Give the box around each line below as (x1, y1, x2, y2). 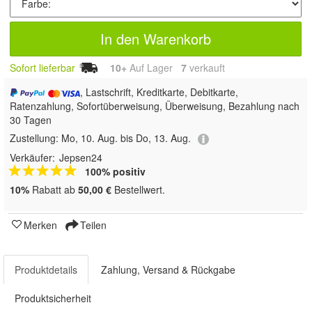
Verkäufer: (10, 150, 55, 164)
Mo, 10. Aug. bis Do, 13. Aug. (61, 131, 191, 146)
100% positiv (85, 164, 146, 178)
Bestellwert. (111, 182, 165, 196)
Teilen (77, 217, 107, 232)
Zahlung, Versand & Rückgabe (101, 262, 235, 276)
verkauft (187, 61, 225, 75)
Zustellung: (10, 131, 61, 146)
